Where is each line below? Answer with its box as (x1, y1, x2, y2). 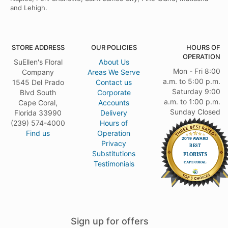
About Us (98, 58, 129, 67)
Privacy (101, 139, 127, 148)
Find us (26, 129, 50, 138)
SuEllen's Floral (13, 58, 63, 67)
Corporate (97, 88, 131, 97)
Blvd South (20, 88, 56, 97)
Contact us (96, 78, 132, 87)
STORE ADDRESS (11, 43, 65, 52)
